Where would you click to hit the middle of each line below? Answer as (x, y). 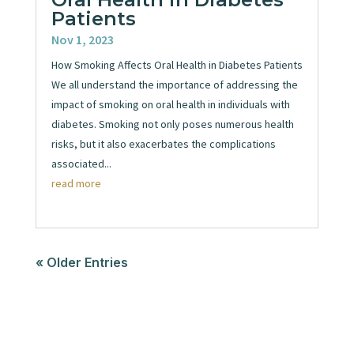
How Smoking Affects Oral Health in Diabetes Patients (177, 65)
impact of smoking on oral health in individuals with (170, 105)
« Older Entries (81, 263)
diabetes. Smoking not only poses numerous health (172, 124)
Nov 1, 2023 (82, 40)
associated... (81, 164)
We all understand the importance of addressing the (174, 85)
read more (76, 184)
